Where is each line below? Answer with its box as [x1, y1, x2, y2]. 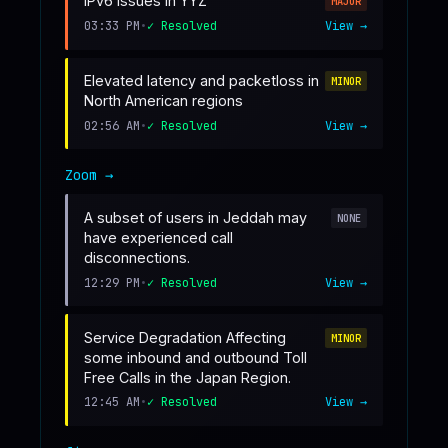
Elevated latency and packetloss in [84, 72, 319, 90]
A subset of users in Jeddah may [84, 209, 307, 227]
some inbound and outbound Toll [84, 348, 307, 366]
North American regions [84, 92, 243, 110]
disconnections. [84, 249, 190, 267]
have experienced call [84, 229, 233, 247]
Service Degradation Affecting [84, 328, 286, 346]
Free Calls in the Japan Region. [84, 368, 291, 386]
